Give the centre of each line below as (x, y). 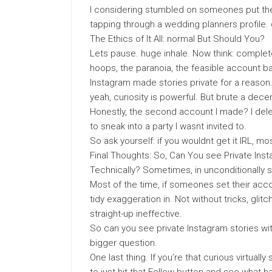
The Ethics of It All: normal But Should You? (177, 39)
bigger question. (124, 243)
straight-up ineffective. (136, 214)
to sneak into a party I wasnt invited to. (168, 126)
